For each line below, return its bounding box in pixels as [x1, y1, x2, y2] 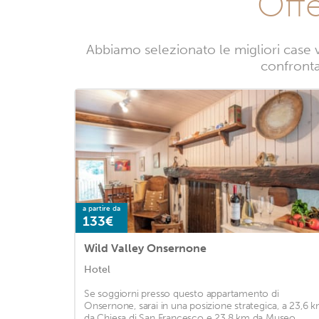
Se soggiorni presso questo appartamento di [84, 288, 279, 300]
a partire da [83, 204, 120, 214]
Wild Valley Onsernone [84, 241, 206, 256]
